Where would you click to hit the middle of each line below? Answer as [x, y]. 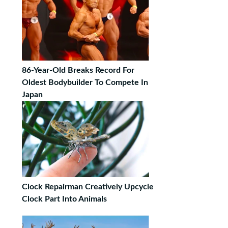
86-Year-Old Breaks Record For [78, 70]
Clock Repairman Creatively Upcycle [88, 187]
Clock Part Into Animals [64, 199]
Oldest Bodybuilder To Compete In [85, 82]
